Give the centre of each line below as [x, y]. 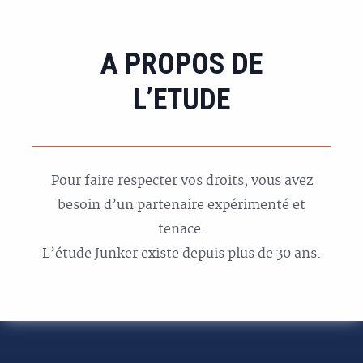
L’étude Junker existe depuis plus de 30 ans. [181, 254]
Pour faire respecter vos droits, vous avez [181, 181]
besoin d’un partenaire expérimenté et [181, 206]
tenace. [181, 230]
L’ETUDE [181, 100]
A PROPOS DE [181, 64]
